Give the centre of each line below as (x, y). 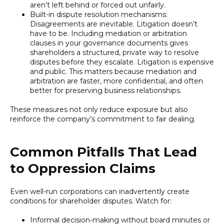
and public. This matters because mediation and (113, 71)
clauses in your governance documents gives (109, 43)
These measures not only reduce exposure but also (99, 109)
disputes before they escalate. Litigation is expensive (122, 62)
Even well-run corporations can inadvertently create (100, 191)
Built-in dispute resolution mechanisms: (99, 14)
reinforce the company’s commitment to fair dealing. (103, 119)
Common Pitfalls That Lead (103, 152)
